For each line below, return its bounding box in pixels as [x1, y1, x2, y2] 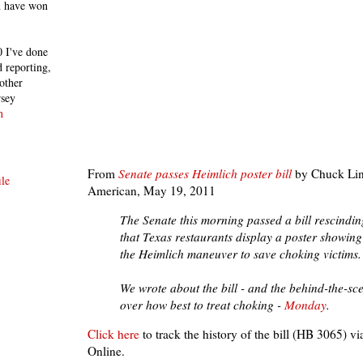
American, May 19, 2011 [88, 181, 216, 199]
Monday [284, 297, 327, 314]
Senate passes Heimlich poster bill [118, 164, 292, 181]
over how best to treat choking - [120, 297, 284, 314]
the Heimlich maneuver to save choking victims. [120, 246, 361, 263]
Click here [88, 326, 139, 343]
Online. [88, 343, 125, 360]
